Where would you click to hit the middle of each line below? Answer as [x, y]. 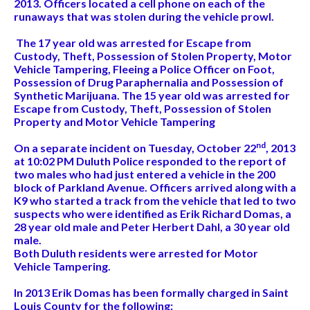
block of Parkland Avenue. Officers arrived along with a [155, 187]
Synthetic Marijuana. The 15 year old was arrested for [152, 95]
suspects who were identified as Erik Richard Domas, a [153, 213]
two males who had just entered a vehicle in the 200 [145, 174]
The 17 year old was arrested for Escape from [133, 42]
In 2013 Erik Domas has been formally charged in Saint [151, 292]
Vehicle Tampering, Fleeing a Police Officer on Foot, [144, 69]
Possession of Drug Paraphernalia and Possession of [149, 82]
